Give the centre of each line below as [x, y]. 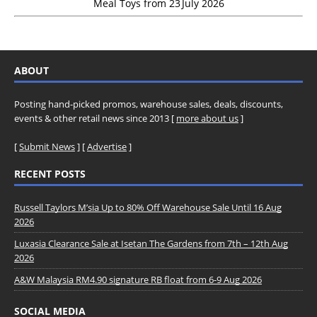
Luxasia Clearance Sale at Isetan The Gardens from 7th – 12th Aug [151, 243]
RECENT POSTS [50, 173]
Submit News [47, 146]
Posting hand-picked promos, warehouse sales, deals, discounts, [149, 104]
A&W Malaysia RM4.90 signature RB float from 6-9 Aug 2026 [138, 279]
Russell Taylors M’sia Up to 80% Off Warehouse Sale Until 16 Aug [148, 207]
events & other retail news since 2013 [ [95, 118]
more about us [207, 118]
